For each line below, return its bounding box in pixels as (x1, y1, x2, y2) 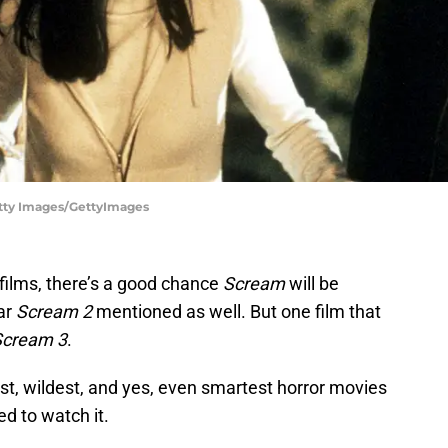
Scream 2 (16, 301, 92, 323)
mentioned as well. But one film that (92, 301, 381, 323)
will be (285, 273, 339, 295)
